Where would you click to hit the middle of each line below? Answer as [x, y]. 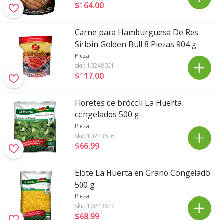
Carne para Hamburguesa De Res [137, 32]
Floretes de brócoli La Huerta [128, 103]
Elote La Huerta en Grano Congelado [142, 173]
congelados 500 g [107, 114]
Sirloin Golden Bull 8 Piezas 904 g [136, 44]
